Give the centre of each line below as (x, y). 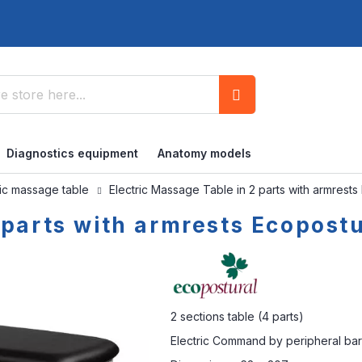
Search (255, 132)
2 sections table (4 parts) (237, 316)
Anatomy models (204, 154)
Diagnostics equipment (72, 154)
